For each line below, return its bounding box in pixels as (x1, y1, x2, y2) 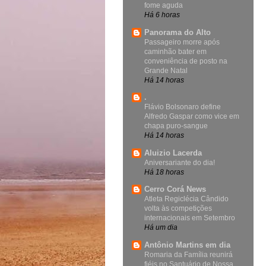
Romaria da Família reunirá (144, 250, 233, 259)
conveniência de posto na (144, 56, 227, 65)
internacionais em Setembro (144, 214, 235, 223)
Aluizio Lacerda (144, 148, 202, 157)
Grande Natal (144, 66, 188, 75)
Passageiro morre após (144, 37, 220, 46)
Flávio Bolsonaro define (144, 103, 221, 112)
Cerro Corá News (144, 185, 206, 194)
